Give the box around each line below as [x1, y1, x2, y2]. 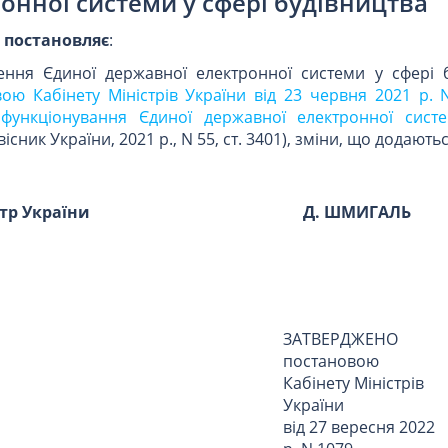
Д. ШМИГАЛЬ [303, 201, 411, 224]
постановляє [4, 28, 109, 51]
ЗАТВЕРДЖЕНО [283, 327, 398, 350]
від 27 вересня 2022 [283, 415, 435, 438]
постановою [283, 349, 379, 372]
